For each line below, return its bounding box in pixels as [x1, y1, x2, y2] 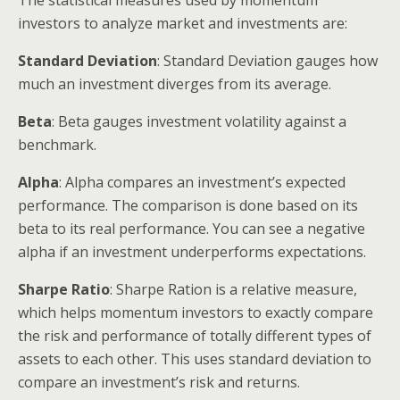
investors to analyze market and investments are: [18, 12, 347, 33]
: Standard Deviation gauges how [157, 50, 378, 71]
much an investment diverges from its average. [18, 73, 331, 94]
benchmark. [18, 134, 96, 154]
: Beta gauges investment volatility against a [52, 111, 346, 131]
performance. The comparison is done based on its [18, 195, 358, 215]
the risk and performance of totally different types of [18, 325, 371, 346]
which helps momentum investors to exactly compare [18, 302, 373, 322]
